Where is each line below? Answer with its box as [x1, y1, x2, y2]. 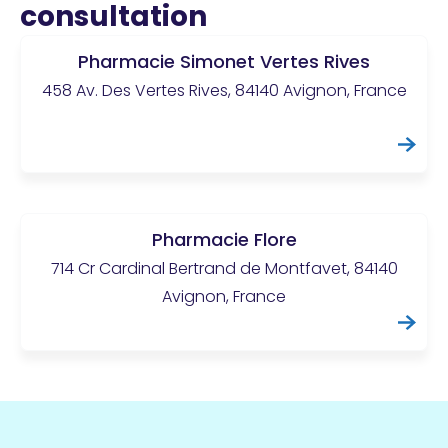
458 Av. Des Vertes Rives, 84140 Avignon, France [41, 78, 407, 102]
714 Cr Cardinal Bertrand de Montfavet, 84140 [50, 256, 398, 280]
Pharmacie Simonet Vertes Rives [78, 48, 370, 74]
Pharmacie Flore [151, 226, 297, 252]
